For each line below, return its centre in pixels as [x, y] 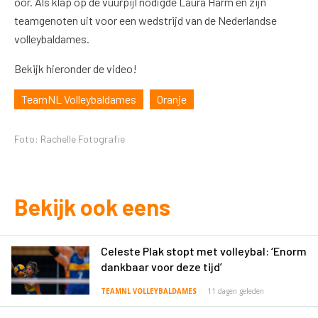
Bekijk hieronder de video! [76, 68]
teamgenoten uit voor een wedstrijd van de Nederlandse [146, 20]
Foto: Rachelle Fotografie [70, 139]
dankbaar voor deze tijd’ [161, 267]
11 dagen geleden [236, 291]
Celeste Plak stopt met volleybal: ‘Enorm [204, 251]
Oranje [172, 99]
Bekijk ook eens [92, 207]
